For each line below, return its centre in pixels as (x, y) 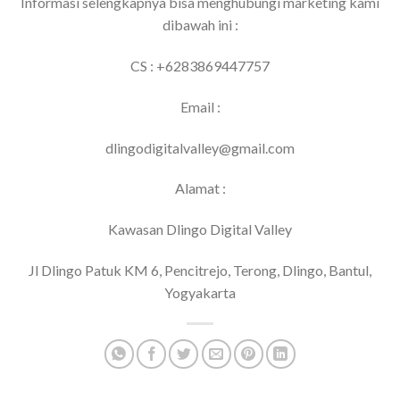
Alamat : (200, 188)
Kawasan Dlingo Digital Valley (200, 229)
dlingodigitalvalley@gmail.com (200, 147)
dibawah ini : (200, 25)
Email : (200, 106)
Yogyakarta (200, 293)
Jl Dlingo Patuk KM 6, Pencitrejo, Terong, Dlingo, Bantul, (200, 271)
